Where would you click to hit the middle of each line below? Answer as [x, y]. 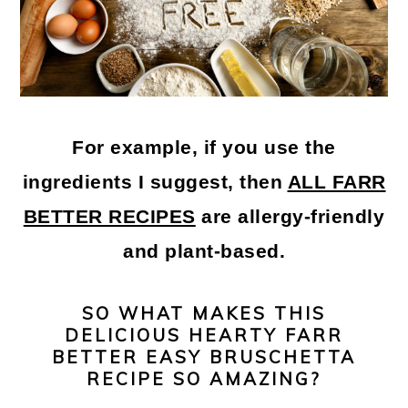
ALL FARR [337, 182]
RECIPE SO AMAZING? [204, 378]
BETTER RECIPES [109, 216]
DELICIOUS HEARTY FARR [204, 335]
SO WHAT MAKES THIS [204, 313]
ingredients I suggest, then [155, 182]
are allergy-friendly [290, 216]
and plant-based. [204, 251]
